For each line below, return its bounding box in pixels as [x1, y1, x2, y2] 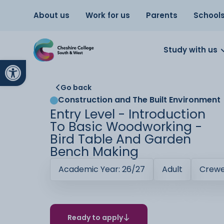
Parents [146, 10, 178, 20]
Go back [60, 82, 91, 92]
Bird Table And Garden [50, 130, 191, 148]
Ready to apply [67, 212, 123, 222]
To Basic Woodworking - [50, 118, 202, 135]
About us [33, 10, 70, 20]
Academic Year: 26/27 [58, 163, 145, 175]
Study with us [163, 44, 218, 55]
